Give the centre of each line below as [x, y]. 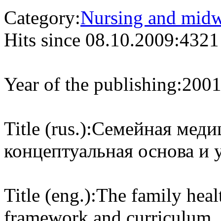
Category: [42, 18]
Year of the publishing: [93, 84]
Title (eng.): [50, 195]
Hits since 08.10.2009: [92, 40]
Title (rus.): [48, 129]
